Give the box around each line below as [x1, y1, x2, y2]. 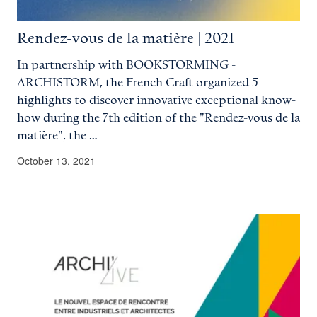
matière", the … [17, 129, 98, 142]
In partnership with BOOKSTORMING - [17, 58, 236, 71]
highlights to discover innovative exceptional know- [17, 93, 296, 107]
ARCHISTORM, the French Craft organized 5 [17, 76, 258, 89]
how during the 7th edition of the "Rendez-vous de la [17, 111, 300, 125]
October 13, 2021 [17, 153, 96, 168]
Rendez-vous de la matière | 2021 [17, 30, 234, 47]
